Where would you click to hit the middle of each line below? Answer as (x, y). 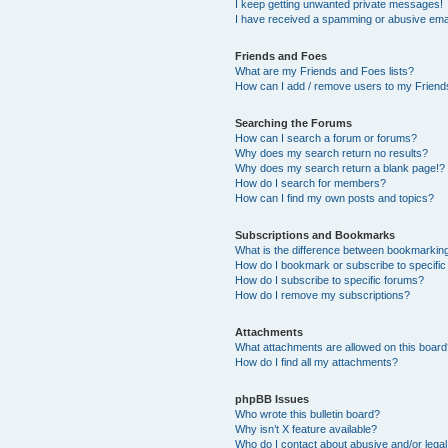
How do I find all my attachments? (317, 361)
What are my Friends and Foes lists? (325, 70)
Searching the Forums (294, 122)
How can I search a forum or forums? (326, 137)
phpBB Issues (272, 398)
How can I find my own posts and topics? (335, 197)
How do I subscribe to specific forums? (330, 279)
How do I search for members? (311, 182)
